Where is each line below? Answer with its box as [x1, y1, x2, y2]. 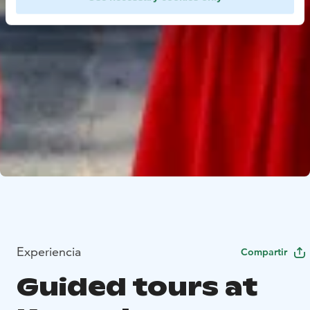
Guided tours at [17, 271, 257, 303]
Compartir [241, 246, 287, 259]
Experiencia [17, 244, 81, 260]
